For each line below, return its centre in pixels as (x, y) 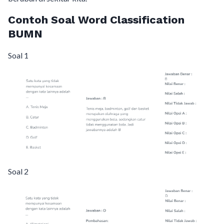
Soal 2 (18, 171)
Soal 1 (18, 55)
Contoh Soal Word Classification (96, 20)
